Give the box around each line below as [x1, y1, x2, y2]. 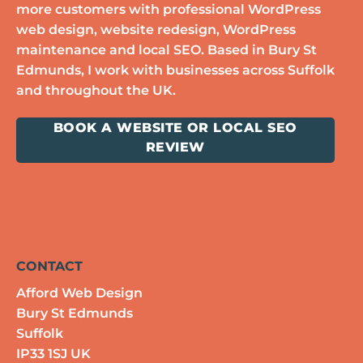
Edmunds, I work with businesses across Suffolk [15, 62, 335, 79]
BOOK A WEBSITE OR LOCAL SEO [53, 119, 297, 135]
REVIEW [145, 139, 205, 155]
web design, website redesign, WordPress [15, 22, 296, 38]
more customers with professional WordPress [15, 2, 321, 18]
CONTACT [15, 258, 83, 274]
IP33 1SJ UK [15, 345, 91, 361]
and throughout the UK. [15, 83, 176, 99]
